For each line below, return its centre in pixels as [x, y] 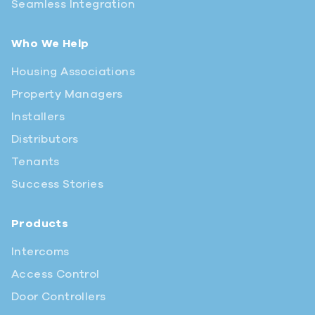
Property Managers [67, 95]
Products [40, 224]
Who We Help [50, 44]
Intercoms [40, 252]
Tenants [36, 162]
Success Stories [57, 185]
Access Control [56, 275]
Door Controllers [59, 297]
